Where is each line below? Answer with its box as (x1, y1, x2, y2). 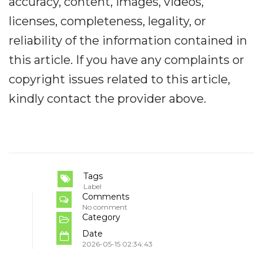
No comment (82, 203, 127, 212)
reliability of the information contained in (9, 33, 247, 48)
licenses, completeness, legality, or (9, 14, 206, 29)
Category (82, 212, 120, 223)
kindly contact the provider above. (9, 92, 206, 106)
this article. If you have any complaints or (9, 53, 244, 68)
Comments (82, 191, 129, 203)
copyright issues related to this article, (9, 72, 230, 87)
